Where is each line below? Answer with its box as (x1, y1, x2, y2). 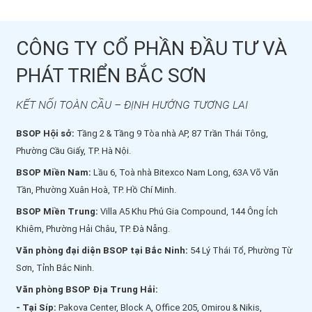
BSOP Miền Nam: (16, 167, 91, 178)
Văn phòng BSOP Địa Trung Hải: (16, 284, 158, 295)
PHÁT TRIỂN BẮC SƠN (16, 64, 206, 88)
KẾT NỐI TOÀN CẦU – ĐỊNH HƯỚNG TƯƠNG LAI (16, 98, 248, 112)
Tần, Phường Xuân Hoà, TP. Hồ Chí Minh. (16, 185, 176, 196)
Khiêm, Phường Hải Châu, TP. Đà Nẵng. (16, 224, 170, 235)
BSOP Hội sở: (16, 128, 75, 139)
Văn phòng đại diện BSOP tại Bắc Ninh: (16, 245, 188, 256)
